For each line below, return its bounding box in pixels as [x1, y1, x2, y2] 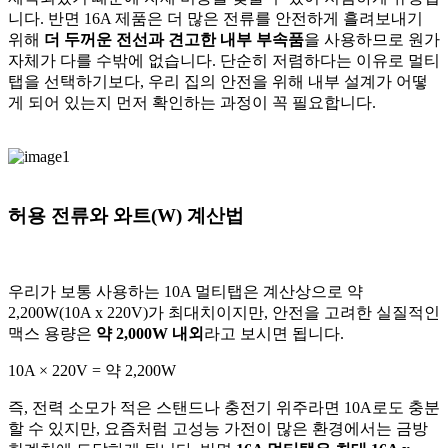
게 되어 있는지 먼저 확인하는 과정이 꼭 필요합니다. [8, 94, 376, 112]
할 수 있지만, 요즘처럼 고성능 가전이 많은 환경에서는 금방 [8, 419, 428, 437]
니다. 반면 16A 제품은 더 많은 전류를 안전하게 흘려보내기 [8, 10, 423, 28]
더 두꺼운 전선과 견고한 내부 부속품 [44, 31, 304, 49]
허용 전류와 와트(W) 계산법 [8, 205, 244, 227]
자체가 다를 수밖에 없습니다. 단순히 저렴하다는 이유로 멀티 [8, 52, 440, 70]
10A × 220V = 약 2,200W [8, 361, 176, 379]
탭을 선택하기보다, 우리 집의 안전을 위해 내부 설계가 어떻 [8, 73, 428, 91]
